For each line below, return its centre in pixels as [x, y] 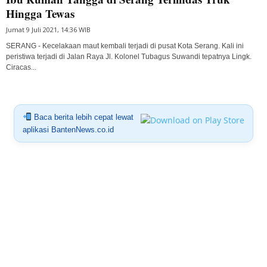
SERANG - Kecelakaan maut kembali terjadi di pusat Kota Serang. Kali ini [125, 46]
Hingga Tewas [40, 13]
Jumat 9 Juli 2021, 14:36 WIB [48, 29]
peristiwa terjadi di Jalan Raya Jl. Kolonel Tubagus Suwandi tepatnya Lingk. [129, 56]
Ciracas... [21, 67]
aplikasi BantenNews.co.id [68, 129]
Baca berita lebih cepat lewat [82, 117]
